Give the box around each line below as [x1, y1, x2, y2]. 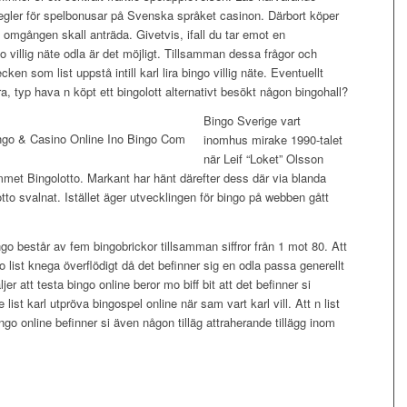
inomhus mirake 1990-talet [203, 131, 342, 149]
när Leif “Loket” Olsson [203, 150, 323, 168]
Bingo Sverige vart [203, 112, 301, 130]
